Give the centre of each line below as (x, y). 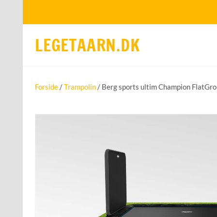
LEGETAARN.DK (87, 45)
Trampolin (80, 87)
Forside (46, 87)
